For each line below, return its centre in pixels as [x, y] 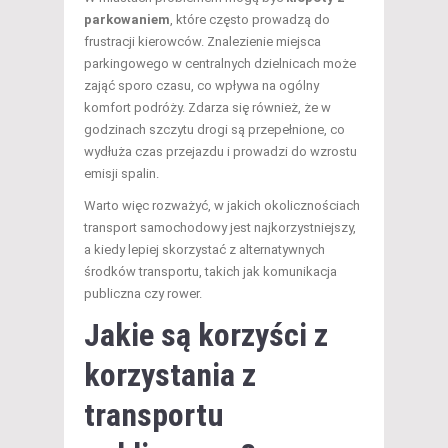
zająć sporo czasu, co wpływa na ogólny [201, 85]
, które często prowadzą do [250, 19]
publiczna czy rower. [143, 293]
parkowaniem [127, 19]
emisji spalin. [121, 173]
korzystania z [170, 374]
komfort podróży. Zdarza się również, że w [207, 107]
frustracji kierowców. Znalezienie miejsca [202, 41]
